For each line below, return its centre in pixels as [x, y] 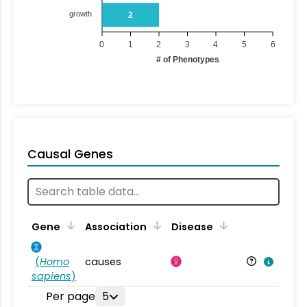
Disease [192, 226]
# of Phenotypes [187, 59]
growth [81, 13]
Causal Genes [70, 154]
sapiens [51, 276]
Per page [70, 296]
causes [103, 261]
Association [116, 226]
